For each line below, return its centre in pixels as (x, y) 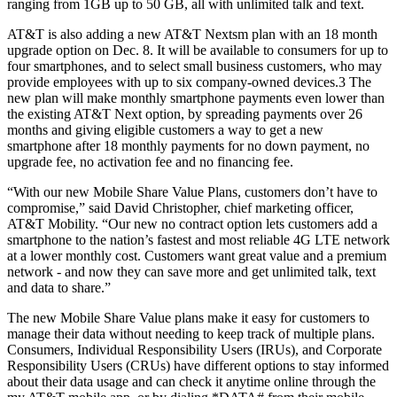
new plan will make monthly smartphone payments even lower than (196, 98)
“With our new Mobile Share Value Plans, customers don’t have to (192, 192)
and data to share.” (59, 288)
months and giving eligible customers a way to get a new (165, 130)
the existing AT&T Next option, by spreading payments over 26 (185, 114)
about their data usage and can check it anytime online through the (191, 382)
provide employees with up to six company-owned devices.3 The (189, 82)
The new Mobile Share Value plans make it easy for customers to (188, 318)
